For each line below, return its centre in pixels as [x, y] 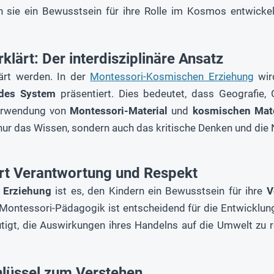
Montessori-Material [119, 110]
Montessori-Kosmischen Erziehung [172, 76]
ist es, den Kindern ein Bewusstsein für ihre [159, 191]
